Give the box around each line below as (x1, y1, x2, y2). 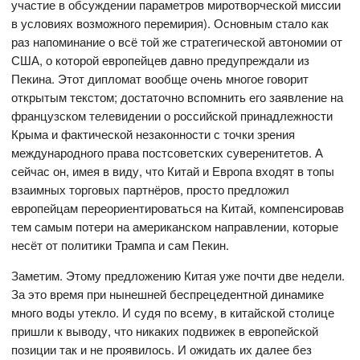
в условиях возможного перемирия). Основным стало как (11, 14, 329, 32)
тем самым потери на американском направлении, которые (11, 218, 339, 235)
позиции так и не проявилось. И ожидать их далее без (11, 341, 313, 358)
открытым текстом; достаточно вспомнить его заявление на (11, 88, 344, 106)
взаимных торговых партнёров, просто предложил (11, 181, 290, 198)
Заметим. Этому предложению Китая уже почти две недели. (11, 267, 346, 284)
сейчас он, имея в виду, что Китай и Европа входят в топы (11, 162, 335, 180)
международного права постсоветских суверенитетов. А (11, 144, 324, 162)
